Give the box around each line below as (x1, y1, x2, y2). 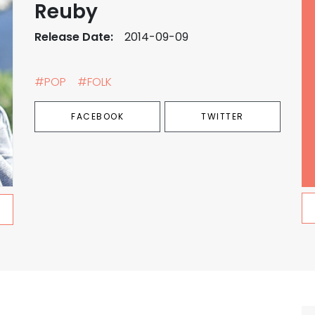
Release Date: (34, 29, 113, 45)
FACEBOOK (71, 110, 124, 122)
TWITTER (201, 110, 244, 122)
